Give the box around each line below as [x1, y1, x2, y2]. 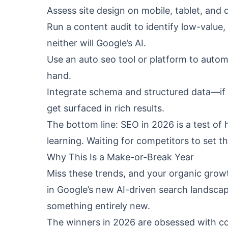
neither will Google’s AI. [47, 38, 146, 48]
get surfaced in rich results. [47, 103, 164, 113]
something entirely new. [47, 201, 150, 211]
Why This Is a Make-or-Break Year [47, 152, 194, 162]
